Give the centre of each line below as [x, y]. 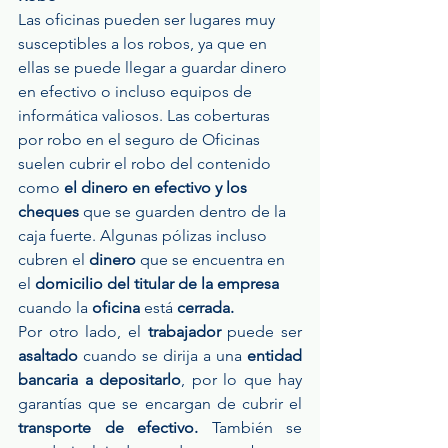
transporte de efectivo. [108, 428]
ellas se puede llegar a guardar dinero [154, 68]
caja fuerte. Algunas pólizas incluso [144, 236]
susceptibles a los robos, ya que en [144, 44]
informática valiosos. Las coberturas [146, 116]
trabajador [184, 332]
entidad [274, 356]
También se [250, 428]
